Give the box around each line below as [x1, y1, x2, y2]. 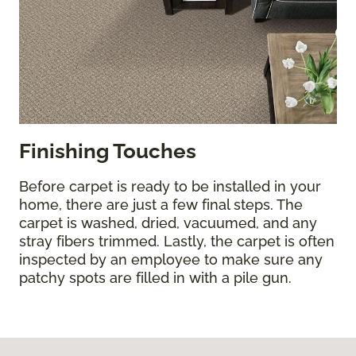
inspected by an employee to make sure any [19, 250, 323, 268]
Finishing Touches [19, 137, 196, 163]
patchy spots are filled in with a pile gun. [19, 269, 292, 286]
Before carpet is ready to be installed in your [19, 177, 321, 195]
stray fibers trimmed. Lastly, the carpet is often [19, 232, 335, 250]
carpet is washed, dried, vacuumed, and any [19, 214, 317, 231]
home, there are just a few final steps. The [19, 195, 303, 213]
